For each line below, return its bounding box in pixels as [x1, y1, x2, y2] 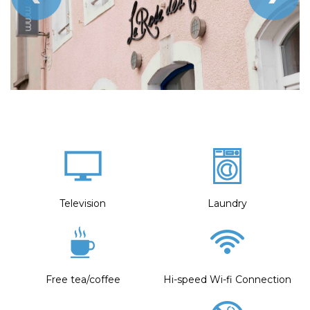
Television [60, 197, 106, 210]
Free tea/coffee [45, 273, 120, 286]
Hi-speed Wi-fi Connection [163, 273, 291, 286]
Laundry [208, 197, 247, 210]
